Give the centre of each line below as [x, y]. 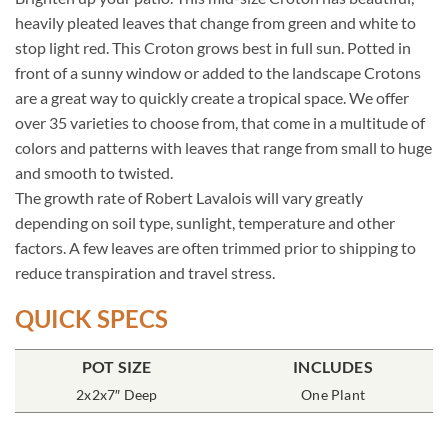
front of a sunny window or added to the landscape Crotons [218, 72]
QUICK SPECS [91, 318]
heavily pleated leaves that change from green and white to [215, 22]
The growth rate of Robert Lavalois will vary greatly [189, 197]
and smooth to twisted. [94, 172]
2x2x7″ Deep [117, 394]
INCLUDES [333, 366]
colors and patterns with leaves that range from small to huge [223, 147]
